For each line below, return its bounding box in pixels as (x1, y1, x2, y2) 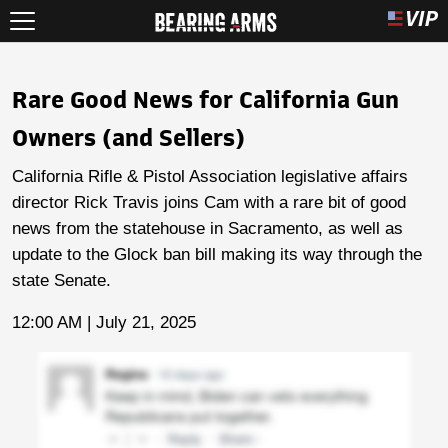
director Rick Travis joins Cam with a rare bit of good (12, 193, 406, 212)
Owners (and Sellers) (12, 127, 245, 150)
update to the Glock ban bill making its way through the (12, 245, 422, 264)
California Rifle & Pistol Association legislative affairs (12, 167, 408, 186)
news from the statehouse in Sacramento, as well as (12, 219, 403, 238)
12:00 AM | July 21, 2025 (12, 313, 196, 332)
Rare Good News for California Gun (12, 89, 399, 112)
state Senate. (12, 271, 111, 290)
